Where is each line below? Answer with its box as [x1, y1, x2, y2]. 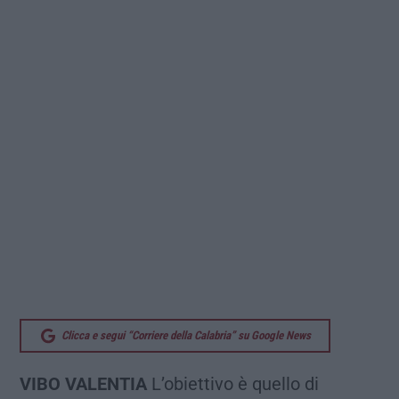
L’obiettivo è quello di [147, 373, 319, 395]
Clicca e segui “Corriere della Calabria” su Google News [61, 329, 311, 343]
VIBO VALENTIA [20, 373, 147, 395]
